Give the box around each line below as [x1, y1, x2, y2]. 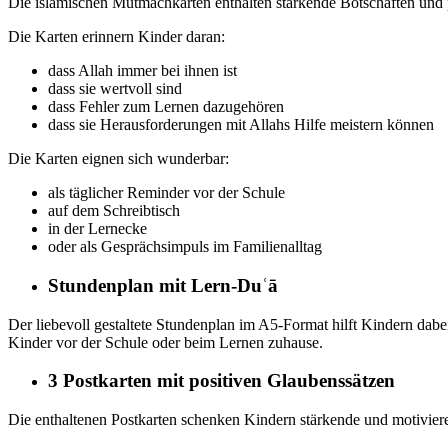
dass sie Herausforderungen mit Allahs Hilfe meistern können [48, 116, 434, 134]
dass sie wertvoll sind [48, 80, 182, 98]
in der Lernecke [48, 220, 147, 238]
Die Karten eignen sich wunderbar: [8, 150, 229, 168]
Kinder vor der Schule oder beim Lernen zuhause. [8, 333, 323, 351]
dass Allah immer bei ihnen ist [48, 62, 237, 80]
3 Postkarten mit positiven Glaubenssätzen [48, 370, 395, 392]
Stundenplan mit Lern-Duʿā [48, 274, 278, 296]
